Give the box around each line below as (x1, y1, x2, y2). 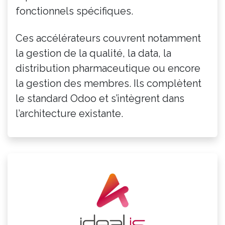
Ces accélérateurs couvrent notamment (16, 32, 201, 44)
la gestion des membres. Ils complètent (16, 77, 201, 89)
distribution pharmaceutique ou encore (16, 62, 200, 74)
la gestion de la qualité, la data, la (16, 47, 171, 59)
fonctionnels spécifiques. (16, 5, 133, 17)
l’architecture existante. (16, 107, 123, 120)
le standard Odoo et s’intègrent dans (16, 92, 184, 104)
